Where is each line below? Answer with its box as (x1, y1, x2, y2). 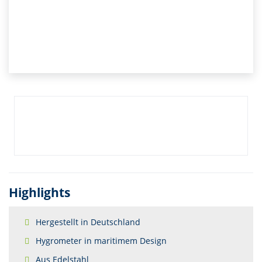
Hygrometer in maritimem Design (36, 235, 167, 246)
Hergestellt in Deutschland (36, 216, 140, 227)
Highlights (9, 184, 70, 201)
